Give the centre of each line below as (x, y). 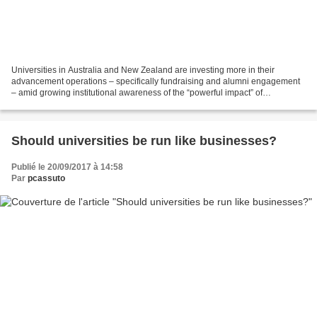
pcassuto (46, 178)
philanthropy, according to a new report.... (90, 104)
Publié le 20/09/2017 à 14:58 (67, 167)
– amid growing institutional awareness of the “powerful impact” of (137, 92)
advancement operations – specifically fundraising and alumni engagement (156, 81)
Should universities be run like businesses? (144, 140)
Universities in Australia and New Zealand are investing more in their (143, 70)
